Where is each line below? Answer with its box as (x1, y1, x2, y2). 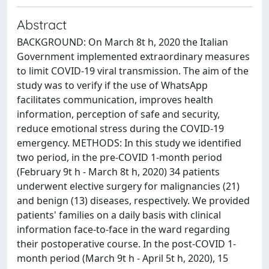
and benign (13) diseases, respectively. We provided (17, 194, 250, 207)
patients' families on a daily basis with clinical (17, 208, 221, 222)
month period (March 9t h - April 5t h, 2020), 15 (17, 252, 228, 265)
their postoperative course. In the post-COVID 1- (17, 237, 236, 250)
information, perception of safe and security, (17, 107, 220, 121)
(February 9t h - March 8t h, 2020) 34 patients (17, 165, 220, 178)
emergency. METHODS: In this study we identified (17, 136, 241, 150)
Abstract (17, 16, 67, 32)
